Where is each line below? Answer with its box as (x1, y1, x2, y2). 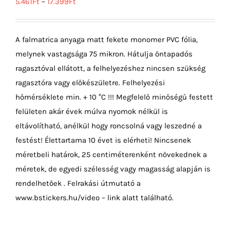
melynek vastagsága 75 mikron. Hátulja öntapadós (15, 49, 193, 59)
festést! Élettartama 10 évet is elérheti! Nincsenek (15, 135, 191, 145)
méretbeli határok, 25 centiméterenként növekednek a (15, 149, 207, 159)
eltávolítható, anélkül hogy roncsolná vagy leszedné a (15, 121, 202, 130)
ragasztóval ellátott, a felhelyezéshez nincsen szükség (15, 63, 205, 73)
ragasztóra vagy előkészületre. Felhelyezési (15, 78, 165, 87)
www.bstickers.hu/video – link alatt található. (15, 193, 174, 202)
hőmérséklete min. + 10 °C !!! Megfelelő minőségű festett (15, 92, 213, 102)
